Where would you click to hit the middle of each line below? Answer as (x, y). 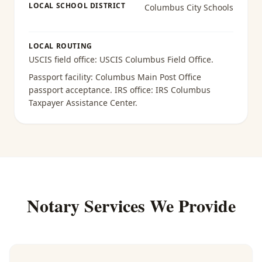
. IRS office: (133, 90)
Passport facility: (62, 77)
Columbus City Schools (189, 7)
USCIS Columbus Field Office (155, 59)
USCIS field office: (64, 59)
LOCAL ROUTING (61, 46)
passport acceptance (69, 90)
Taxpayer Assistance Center (82, 103)
